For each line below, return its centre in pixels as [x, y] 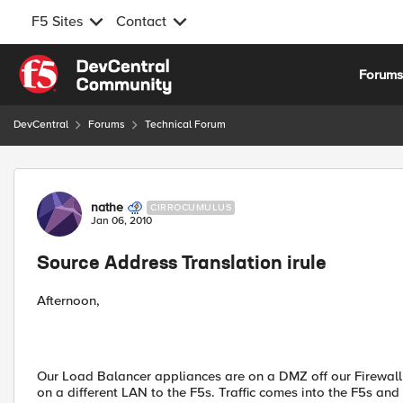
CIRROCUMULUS [191, 207]
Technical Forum [185, 125]
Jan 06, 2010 [121, 221]
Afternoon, [68, 300]
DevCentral [41, 125]
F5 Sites [57, 22]
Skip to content [77, 65]
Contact [141, 22]
